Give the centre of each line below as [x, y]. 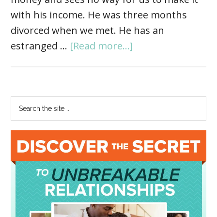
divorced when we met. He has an [88, 31]
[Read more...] [101, 46]
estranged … [40, 46]
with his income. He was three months [99, 15]
